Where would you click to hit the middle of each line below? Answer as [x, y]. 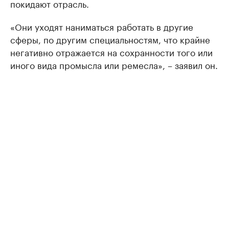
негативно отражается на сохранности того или [111, 52]
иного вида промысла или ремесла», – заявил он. [114, 65]
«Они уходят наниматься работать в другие [102, 26]
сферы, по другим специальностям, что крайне [110, 39]
